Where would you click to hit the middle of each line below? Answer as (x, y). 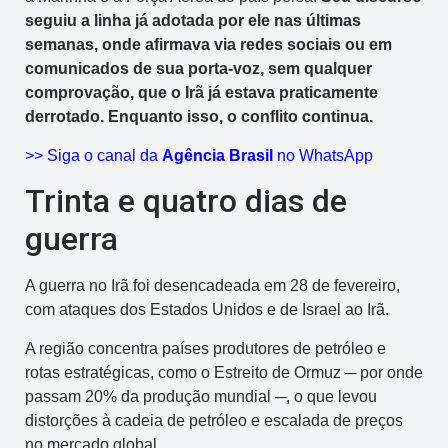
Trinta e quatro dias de (186, 201)
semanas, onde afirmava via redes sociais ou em (208, 45)
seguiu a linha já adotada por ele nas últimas (193, 21)
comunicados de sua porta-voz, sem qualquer (198, 69)
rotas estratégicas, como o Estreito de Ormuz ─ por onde (224, 372)
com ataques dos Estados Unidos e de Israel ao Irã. (207, 310)
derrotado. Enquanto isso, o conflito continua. (199, 117)
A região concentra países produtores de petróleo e (205, 348)
